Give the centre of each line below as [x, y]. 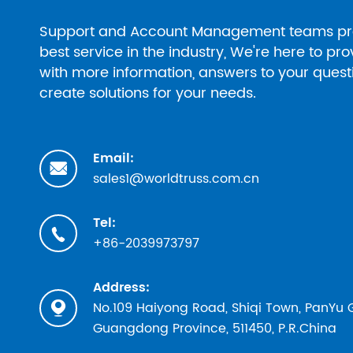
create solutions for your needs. [148, 93]
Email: [113, 158]
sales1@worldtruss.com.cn [176, 178]
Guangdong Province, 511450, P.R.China [215, 328]
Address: [121, 287]
